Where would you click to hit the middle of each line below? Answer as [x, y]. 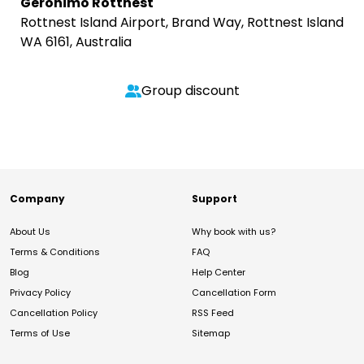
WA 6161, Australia [76, 42]
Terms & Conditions [55, 252]
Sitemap [211, 333]
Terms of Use [40, 333]
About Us [30, 232]
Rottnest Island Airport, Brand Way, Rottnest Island [182, 22]
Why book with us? [234, 232]
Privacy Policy [40, 292]
